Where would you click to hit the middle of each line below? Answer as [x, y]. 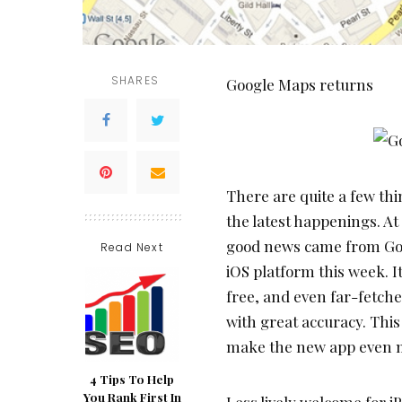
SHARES [135, 80]
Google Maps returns [300, 84]
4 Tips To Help [132, 379]
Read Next [132, 247]
